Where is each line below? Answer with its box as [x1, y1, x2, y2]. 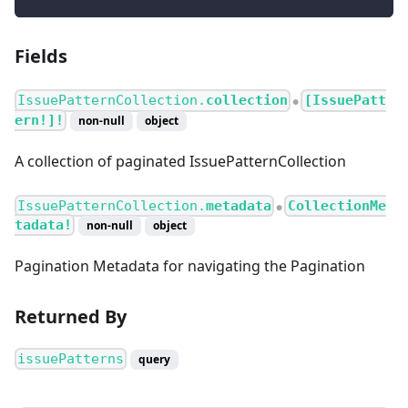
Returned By [15, 303, 127, 329]
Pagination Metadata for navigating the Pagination [15, 255, 365, 276]
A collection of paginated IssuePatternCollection [15, 150, 346, 171]
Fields [15, 44, 67, 69]
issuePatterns [17, 350, 125, 367]
